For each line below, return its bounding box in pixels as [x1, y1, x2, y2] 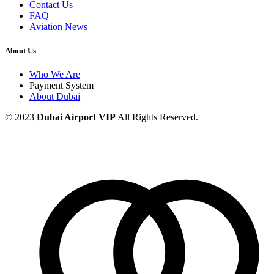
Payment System [29, 80, 94, 91]
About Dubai [29, 91, 80, 102]
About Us [5, 45, 36, 55]
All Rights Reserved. [116, 111, 198, 122]
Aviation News [29, 21, 87, 32]
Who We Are [29, 68, 80, 80]
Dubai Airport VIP [37, 111, 116, 122]
